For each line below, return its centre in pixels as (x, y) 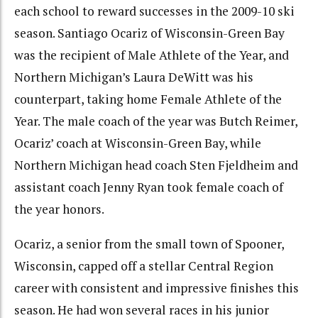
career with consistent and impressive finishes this (157, 287)
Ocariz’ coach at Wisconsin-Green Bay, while (138, 143)
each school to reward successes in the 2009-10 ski (154, 11)
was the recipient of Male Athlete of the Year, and (152, 55)
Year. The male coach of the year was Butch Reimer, (156, 121)
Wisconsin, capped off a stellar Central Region (144, 265)
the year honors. (59, 209)
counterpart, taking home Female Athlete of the (148, 99)
